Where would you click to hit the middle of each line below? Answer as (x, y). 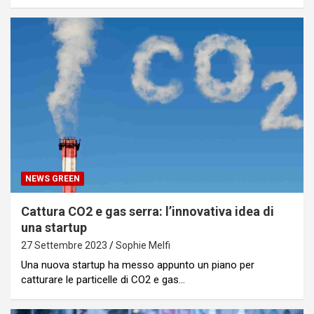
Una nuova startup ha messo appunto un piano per (138, 265)
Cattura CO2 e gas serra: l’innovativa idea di (148, 212)
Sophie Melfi (143, 246)
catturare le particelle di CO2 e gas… (103, 280)
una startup (54, 228)
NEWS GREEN (53, 179)
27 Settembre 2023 (64, 246)
